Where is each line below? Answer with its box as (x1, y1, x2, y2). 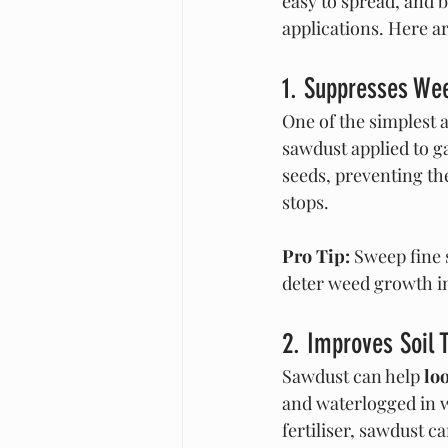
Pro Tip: (282, 244, 350, 269)
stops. (282, 190, 329, 215)
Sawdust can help (282, 364, 424, 389)
